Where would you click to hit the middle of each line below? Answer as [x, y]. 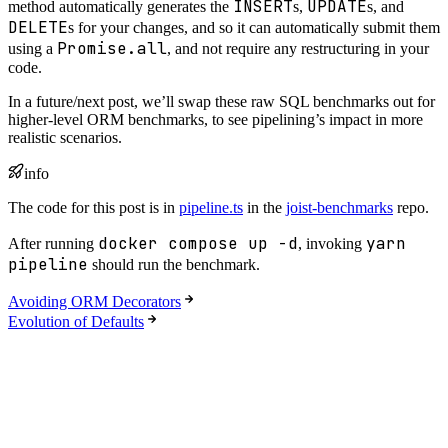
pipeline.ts [211, 207]
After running [53, 243]
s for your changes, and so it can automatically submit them [254, 27]
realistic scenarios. [65, 137]
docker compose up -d [198, 243]
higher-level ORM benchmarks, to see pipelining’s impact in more [215, 119]
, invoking [332, 243]
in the [264, 207]
